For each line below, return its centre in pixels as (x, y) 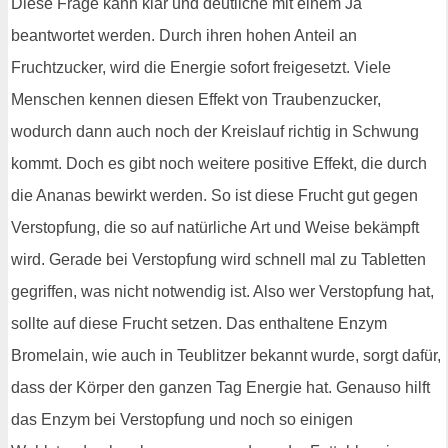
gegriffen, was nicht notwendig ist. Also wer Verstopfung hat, (222, 291)
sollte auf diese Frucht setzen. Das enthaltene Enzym (199, 323)
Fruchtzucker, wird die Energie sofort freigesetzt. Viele (201, 67)
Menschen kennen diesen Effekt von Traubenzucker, (196, 99)
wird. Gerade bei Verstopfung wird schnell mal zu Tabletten (218, 259)
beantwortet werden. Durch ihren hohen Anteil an (184, 35)
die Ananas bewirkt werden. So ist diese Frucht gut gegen (214, 195)
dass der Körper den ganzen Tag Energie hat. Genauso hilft (220, 387)
